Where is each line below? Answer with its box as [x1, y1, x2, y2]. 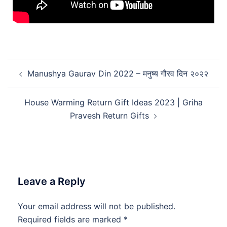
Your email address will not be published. [18, 201, 175, 211]
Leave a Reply [18, 175, 86, 187]
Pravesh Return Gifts [70, 110, 149, 121]
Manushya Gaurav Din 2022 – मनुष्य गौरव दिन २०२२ [27, 68, 208, 79]
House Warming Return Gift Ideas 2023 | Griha [24, 97, 203, 107]
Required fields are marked [18, 214, 124, 224]
